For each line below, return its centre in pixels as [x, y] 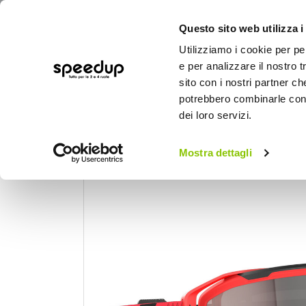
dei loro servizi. [215, 115]
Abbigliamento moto [222, 141]
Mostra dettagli [215, 153]
